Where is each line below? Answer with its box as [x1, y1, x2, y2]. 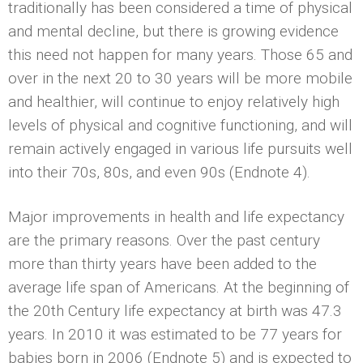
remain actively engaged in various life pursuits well [8, 139, 352, 158]
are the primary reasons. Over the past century [8, 230, 320, 250]
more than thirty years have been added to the [8, 254, 317, 273]
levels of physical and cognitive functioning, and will [8, 115, 352, 135]
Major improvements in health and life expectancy [8, 207, 344, 226]
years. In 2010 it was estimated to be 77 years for [8, 324, 342, 344]
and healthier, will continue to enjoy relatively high [8, 92, 340, 111]
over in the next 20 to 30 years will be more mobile [8, 68, 352, 88]
